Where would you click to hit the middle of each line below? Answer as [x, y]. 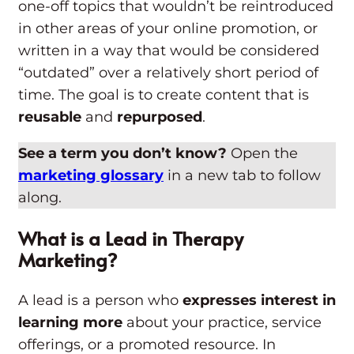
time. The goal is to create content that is [164, 95]
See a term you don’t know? [124, 154]
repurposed [160, 117]
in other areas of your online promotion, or [168, 29]
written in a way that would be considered [169, 51]
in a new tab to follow [242, 176]
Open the [264, 154]
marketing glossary [91, 176]
